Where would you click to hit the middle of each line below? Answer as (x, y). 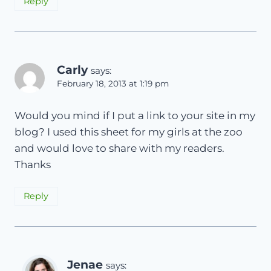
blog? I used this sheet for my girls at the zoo (129, 132)
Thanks (33, 164)
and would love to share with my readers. (119, 148)
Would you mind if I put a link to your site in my (135, 115)
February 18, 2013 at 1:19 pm (113, 83)
